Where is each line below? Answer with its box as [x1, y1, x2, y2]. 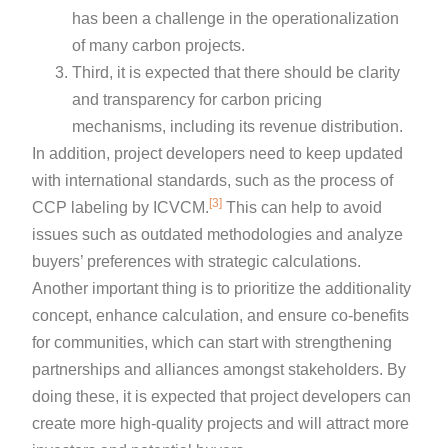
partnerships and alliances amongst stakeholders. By [32, 360, 407, 378]
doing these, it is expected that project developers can [32, 387, 412, 405]
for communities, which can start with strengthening [32, 333, 393, 351]
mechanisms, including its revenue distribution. [72, 117, 404, 135]
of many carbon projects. [72, 36, 250, 54]
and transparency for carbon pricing [72, 90, 323, 108]
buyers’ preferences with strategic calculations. [32, 252, 362, 270]
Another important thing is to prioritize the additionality [32, 279, 412, 297]
